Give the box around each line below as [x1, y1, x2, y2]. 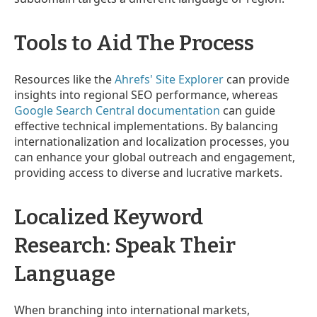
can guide [220, 102, 275, 118]
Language [14, 260, 115, 287]
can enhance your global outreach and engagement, [14, 149, 295, 165]
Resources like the [14, 71, 115, 87]
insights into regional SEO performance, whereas [14, 86, 278, 103]
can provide [224, 71, 289, 87]
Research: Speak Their [14, 232, 236, 258]
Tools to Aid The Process [14, 30, 254, 56]
